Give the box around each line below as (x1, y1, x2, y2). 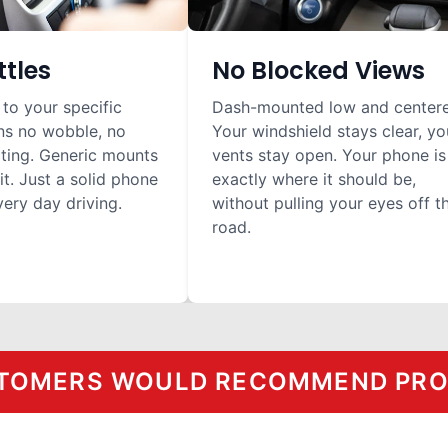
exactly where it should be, (212, 169, 416, 189)
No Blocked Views (212, 54, 425, 87)
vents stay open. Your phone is (212, 145, 446, 165)
